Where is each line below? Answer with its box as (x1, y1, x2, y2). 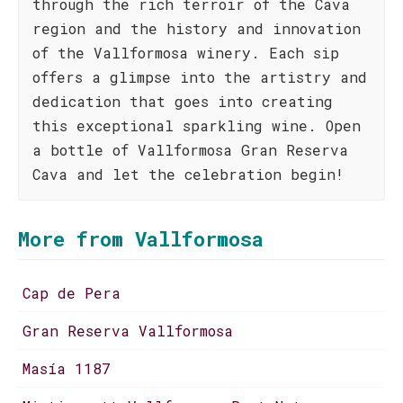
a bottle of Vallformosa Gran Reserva (32, 140, 348, 159)
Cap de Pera (22, 283, 121, 302)
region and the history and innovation (32, 19, 361, 38)
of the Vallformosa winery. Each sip (32, 43, 339, 62)
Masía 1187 (22, 359, 111, 378)
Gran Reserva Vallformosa (22, 321, 233, 340)
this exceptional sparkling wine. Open (32, 116, 361, 135)
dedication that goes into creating (32, 92, 333, 111)
